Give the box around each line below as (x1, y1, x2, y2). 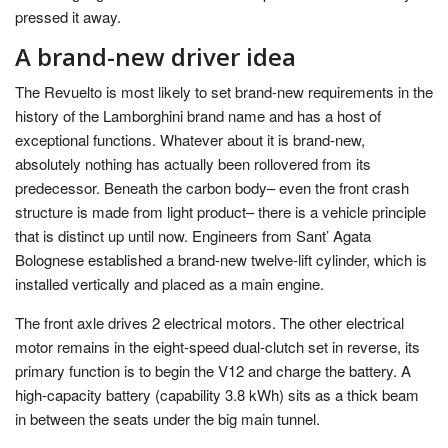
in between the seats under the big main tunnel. (15, 408, 320, 429)
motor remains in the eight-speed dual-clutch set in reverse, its (15, 336, 420, 357)
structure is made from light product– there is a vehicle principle (15, 201, 426, 222)
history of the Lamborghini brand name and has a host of (15, 105, 381, 126)
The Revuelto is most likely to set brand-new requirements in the (15, 81, 433, 102)
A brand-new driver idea (15, 40, 296, 73)
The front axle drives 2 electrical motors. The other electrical (15, 312, 404, 333)
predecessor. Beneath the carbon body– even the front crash (15, 177, 409, 198)
